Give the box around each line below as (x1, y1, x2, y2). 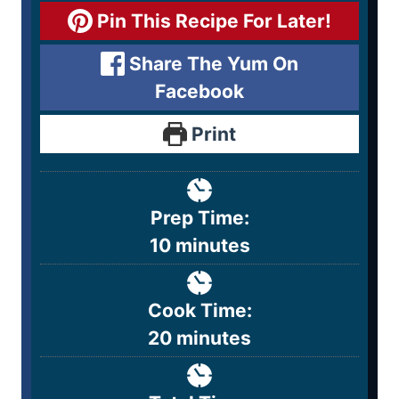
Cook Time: (147, 298, 252, 322)
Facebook (155, 79, 244, 102)
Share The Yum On (125, 52, 299, 75)
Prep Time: (150, 206, 249, 229)
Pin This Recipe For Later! (92, 9, 331, 32)
